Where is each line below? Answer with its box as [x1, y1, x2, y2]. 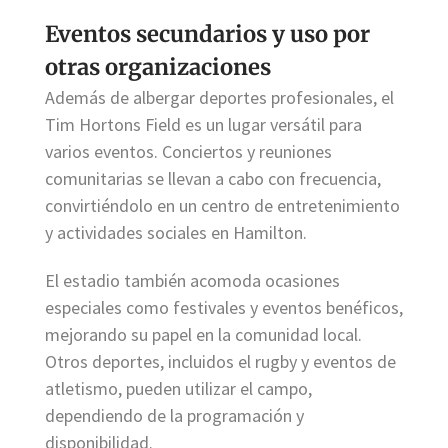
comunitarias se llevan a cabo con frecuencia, [45, 166, 381, 190]
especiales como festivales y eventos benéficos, [45, 295, 403, 319]
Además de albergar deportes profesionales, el [45, 85, 394, 109]
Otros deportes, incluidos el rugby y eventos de [45, 349, 396, 373]
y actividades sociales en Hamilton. [45, 220, 307, 244]
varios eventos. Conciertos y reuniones [45, 139, 332, 163]
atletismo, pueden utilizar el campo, [45, 376, 312, 400]
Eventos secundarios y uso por [45, 19, 370, 48]
